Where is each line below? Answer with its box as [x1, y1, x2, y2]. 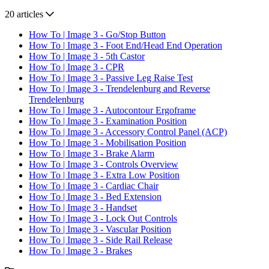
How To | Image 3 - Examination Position [29, 115, 187, 126]
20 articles [5, 8, 43, 19]
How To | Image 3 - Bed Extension [29, 191, 162, 202]
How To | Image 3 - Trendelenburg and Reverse [29, 83, 210, 94]
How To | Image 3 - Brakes [29, 245, 132, 256]
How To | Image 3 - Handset [29, 202, 137, 213]
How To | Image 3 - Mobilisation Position [29, 137, 186, 148]
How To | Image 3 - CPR [29, 61, 124, 72]
